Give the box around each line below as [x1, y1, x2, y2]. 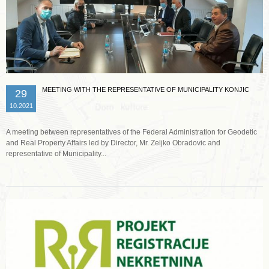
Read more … [113, 151, 159, 160]
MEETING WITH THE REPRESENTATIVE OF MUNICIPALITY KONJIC [42, 86, 249, 94]
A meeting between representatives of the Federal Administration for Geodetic [6, 128, 257, 137]
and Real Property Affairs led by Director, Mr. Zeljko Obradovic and [6, 139, 220, 148]
